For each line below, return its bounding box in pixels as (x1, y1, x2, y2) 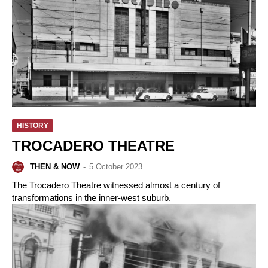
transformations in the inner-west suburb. (12, 192, 171, 203)
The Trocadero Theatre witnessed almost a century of (12, 179, 220, 190)
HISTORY (17, 121, 48, 130)
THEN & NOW (30, 162, 80, 171)
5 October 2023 (89, 162, 142, 171)
